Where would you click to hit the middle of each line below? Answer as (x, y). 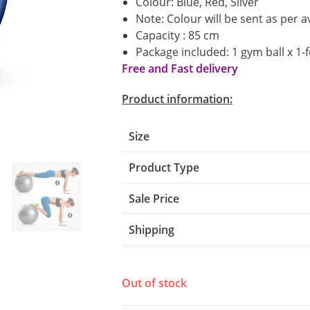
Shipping (152, 230)
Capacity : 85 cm (177, 35)
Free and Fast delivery (180, 69)
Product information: (177, 99)
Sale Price (154, 199)
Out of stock (154, 283)
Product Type (164, 167)
